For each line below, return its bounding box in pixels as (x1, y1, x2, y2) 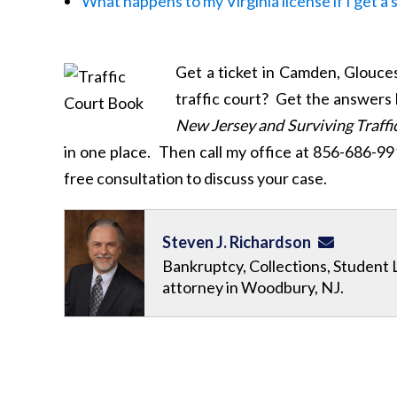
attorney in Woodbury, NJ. (162, 277, 344, 297)
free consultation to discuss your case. (64, 168, 327, 188)
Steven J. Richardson (162, 232, 311, 252)
